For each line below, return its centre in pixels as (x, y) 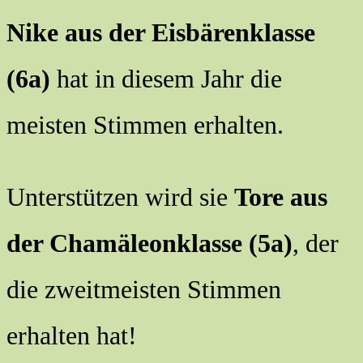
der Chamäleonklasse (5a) (149, 243)
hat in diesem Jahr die (166, 78)
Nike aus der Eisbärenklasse (161, 32)
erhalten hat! (72, 335)
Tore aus (281, 196)
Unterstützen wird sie (120, 196)
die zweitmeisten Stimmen (144, 289)
